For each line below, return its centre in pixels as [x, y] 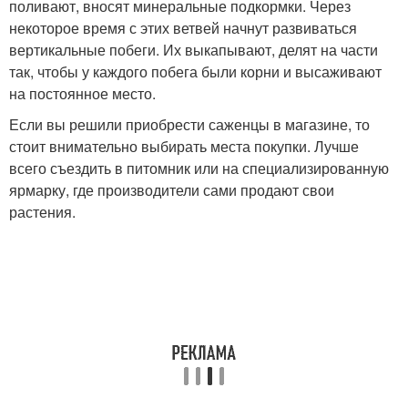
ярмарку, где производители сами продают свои [172, 190]
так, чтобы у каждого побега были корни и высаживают [195, 71]
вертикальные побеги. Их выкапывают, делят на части [194, 50]
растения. [42, 212]
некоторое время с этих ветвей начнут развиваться [183, 28]
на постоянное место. [82, 93]
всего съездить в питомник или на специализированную [199, 168]
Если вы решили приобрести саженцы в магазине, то [189, 124]
